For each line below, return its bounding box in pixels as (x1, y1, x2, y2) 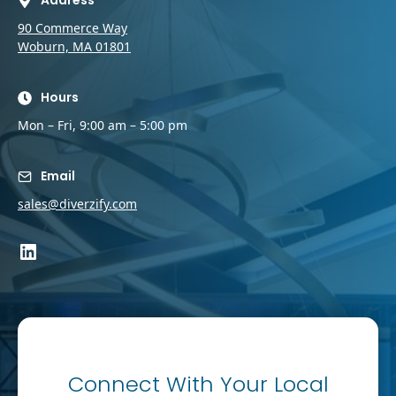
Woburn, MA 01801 (18, 38, 131, 55)
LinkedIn (17, 235, 104, 265)
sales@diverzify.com (18, 195, 137, 212)
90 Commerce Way (18, 19, 127, 36)
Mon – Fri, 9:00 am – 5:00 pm (18, 117, 187, 133)
